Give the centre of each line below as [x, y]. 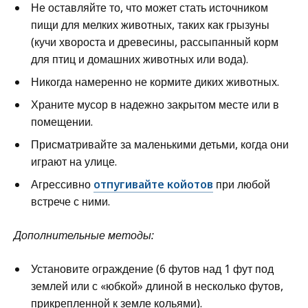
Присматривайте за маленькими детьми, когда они [160, 144]
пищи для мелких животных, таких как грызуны [150, 24]
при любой [242, 184]
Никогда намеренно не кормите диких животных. [155, 81]
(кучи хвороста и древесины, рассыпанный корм [155, 42]
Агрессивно [62, 184]
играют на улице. [74, 161]
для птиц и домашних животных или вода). [140, 59]
